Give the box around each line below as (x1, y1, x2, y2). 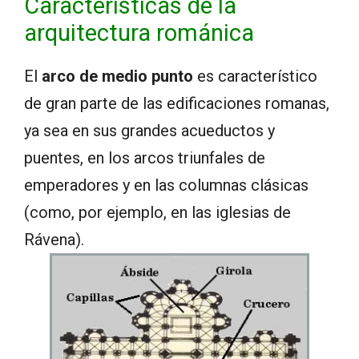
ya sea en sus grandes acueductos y (24, 121, 275, 141)
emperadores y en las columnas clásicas (24, 175, 309, 196)
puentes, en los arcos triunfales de (24, 148, 265, 168)
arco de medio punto (42, 67, 193, 87)
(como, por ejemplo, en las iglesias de (24, 203, 291, 223)
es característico (193, 67, 317, 87)
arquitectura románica (24, 19, 254, 47)
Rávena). (24, 230, 84, 250)
